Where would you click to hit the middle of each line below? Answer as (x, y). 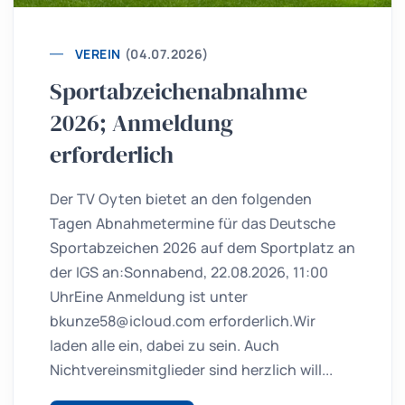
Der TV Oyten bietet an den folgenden (181, 199)
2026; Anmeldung (141, 123)
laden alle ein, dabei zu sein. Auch (165, 346)
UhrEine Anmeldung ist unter (149, 297)
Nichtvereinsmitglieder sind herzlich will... (191, 370)
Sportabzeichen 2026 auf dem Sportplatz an (202, 248)
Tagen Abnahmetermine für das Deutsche (193, 224)
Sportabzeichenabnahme (179, 92)
